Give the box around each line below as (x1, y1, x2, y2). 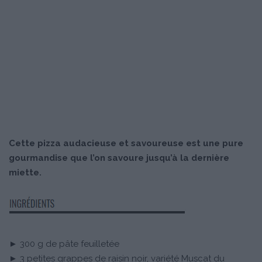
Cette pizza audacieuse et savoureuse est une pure (9, 138, 243, 149)
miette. (9, 167, 42, 178)
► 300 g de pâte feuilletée (9, 239, 119, 250)
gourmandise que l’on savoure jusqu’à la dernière (9, 153, 229, 164)
